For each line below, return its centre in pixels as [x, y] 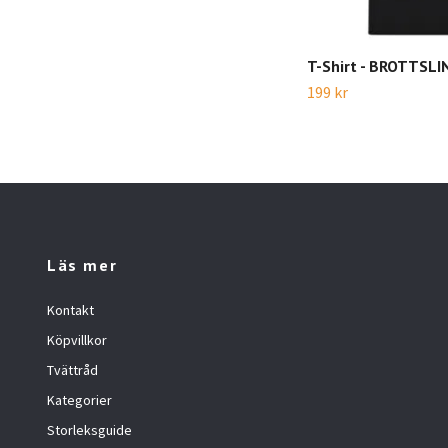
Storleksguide [89, 430]
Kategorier [79, 400]
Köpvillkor [77, 340]
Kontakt [70, 310]
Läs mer [82, 265]
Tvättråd [72, 370]
